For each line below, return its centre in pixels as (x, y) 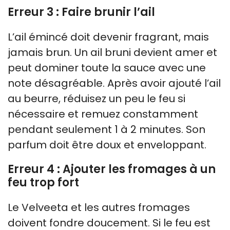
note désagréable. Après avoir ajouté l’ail (114, 83)
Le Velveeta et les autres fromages (99, 207)
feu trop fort (43, 182)
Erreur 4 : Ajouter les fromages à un (112, 169)
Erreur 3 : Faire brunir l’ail (81, 12)
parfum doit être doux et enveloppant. (107, 145)
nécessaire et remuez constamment (103, 114)
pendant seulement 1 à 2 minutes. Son (107, 129)
